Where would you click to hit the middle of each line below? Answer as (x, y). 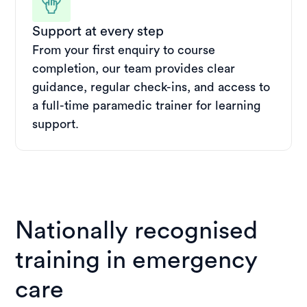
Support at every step (98, 32)
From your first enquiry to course (124, 50)
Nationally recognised (137, 231)
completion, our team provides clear (134, 69)
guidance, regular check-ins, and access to (151, 87)
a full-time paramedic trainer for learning (147, 106)
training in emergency (137, 261)
